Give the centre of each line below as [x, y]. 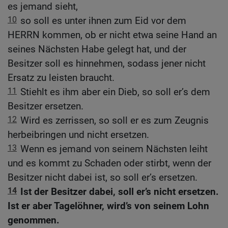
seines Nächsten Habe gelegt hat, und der [97, 49]
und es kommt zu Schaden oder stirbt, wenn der [109, 163]
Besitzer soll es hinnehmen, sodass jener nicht [107, 64]
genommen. [34, 220]
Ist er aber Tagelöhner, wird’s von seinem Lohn [108, 206]
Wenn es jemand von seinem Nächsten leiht [114, 149]
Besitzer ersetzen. [46, 106]
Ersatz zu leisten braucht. [61, 78]
